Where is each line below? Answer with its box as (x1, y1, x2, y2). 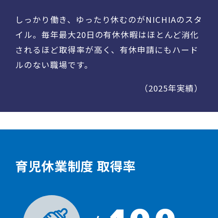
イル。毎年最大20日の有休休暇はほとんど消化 (15, 28, 199, 40)
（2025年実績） (140, 82, 203, 94)
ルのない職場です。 (15, 58, 93, 71)
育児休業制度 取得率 (15, 156, 136, 175)
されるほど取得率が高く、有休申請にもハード (15, 43, 199, 55)
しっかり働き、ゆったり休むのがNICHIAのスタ (15, 13, 202, 25)
